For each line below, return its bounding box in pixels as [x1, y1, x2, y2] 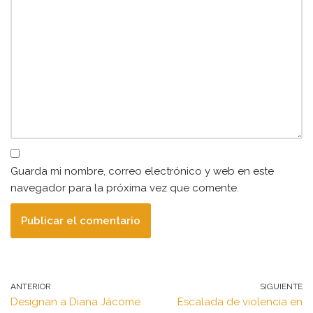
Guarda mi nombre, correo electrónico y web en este [10, 165, 274, 177]
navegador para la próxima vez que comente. [10, 182, 239, 194]
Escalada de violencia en [177, 296, 303, 308]
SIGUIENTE [260, 282, 303, 291]
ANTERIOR [10, 282, 51, 291]
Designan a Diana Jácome [10, 296, 140, 308]
